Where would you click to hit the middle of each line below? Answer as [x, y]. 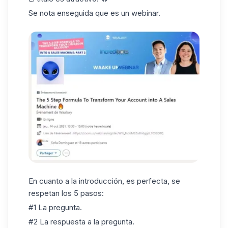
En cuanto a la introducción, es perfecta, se [104, 181]
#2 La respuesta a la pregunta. [81, 221]
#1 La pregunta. [55, 208]
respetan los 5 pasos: [66, 193]
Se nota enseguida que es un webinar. [94, 13]
